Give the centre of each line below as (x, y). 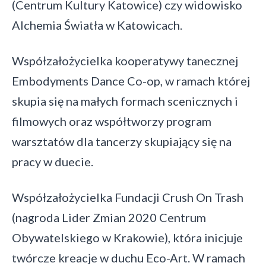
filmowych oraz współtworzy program (112, 121)
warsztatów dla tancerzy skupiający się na (122, 141)
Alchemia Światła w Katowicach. (97, 25)
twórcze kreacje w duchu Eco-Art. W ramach (129, 258)
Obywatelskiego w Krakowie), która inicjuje (127, 237)
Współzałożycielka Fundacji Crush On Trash (128, 197)
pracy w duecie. (53, 161)
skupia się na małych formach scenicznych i (125, 101)
